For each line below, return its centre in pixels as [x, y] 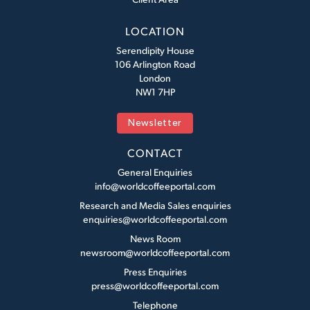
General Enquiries [155, 172]
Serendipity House [155, 51]
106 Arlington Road [155, 64]
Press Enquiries [155, 272]
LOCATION [155, 31]
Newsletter [155, 124]
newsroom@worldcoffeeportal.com [155, 253]
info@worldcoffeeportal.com [155, 186]
